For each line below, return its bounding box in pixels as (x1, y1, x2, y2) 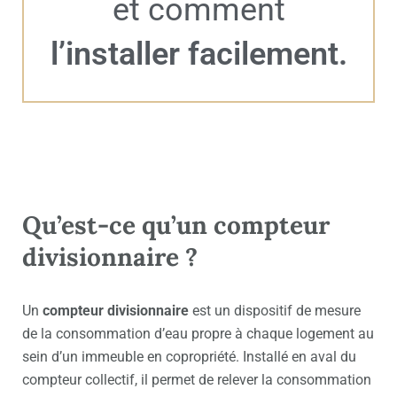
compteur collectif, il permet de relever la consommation (22, 371, 371, 389)
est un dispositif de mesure (189, 302, 361, 320)
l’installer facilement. (50, 35, 347, 74)
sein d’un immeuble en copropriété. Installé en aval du (22, 348, 356, 366)
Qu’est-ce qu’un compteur (22, 209, 330, 242)
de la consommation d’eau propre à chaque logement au (22, 325, 374, 343)
